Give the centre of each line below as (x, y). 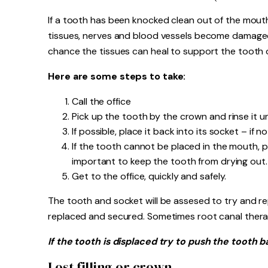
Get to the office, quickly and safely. (149, 176)
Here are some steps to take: (117, 76)
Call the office (101, 101)
